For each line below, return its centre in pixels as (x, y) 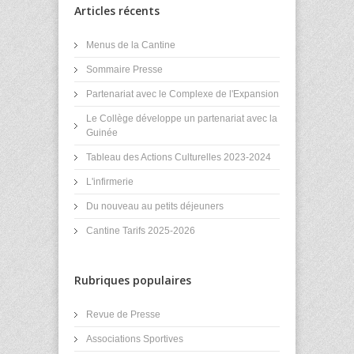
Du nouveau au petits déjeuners (155, 206)
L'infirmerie (110, 181)
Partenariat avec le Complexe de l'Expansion (183, 94)
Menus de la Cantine (131, 45)
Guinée (102, 132)
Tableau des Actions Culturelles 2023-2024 (179, 157)
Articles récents (117, 10)
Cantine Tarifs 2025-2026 (141, 230)
